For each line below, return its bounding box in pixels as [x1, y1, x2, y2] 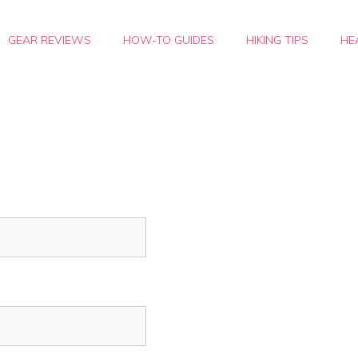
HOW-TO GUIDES [123, 33, 214, 47]
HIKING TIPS [246, 33, 308, 47]
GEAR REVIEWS [8, 33, 91, 47]
